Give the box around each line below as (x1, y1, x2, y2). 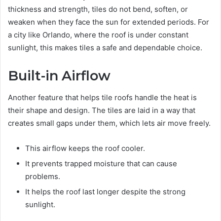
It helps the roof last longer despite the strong (25, 187, 185, 196)
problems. (25, 172, 60, 181)
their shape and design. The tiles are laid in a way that (8, 106, 195, 115)
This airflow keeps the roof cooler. (25, 144, 145, 153)
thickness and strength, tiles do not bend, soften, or (8, 4, 188, 14)
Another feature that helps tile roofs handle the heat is (8, 93, 197, 102)
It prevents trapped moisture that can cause (25, 159, 177, 168)
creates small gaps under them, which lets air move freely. (8, 118, 211, 128)
